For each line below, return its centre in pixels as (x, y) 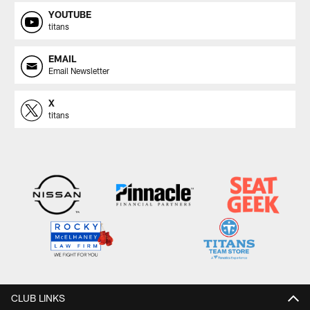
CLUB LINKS (38, 298)
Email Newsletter (79, 71)
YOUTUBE (70, 14)
